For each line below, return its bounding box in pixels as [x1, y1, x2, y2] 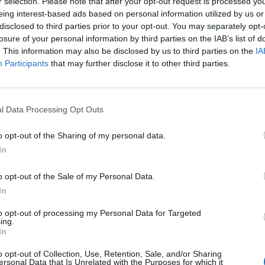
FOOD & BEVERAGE [131, 214, 212, 225]
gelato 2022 [127, 246, 215, 264]
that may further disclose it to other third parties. [49, 59, 230, 68]
